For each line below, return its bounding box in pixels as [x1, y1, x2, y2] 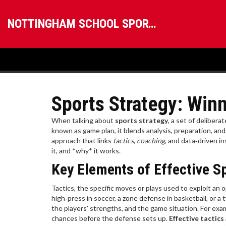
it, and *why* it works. [51, 146, 121, 155]
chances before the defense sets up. [51, 214, 169, 222]
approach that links [51, 136, 113, 145]
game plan [83, 126, 115, 135]
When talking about [51, 116, 115, 125]
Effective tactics [169, 214, 224, 222]
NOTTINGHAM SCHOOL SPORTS [148, 17, 156, 31]
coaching [137, 136, 165, 145]
